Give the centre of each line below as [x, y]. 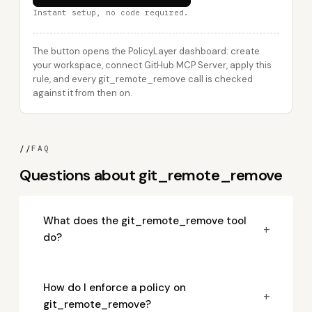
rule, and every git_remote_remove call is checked [143, 79]
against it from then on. [83, 93]
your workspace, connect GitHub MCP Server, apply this [152, 65]
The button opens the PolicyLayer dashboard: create [146, 51]
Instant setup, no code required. [111, 13]
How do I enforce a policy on [115, 288]
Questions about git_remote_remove [151, 175]
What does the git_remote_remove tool [145, 221]
